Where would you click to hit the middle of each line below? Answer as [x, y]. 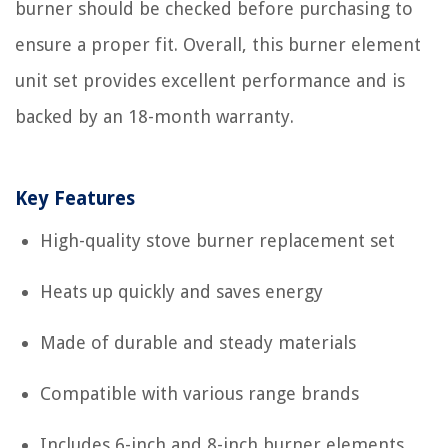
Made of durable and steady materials [198, 342]
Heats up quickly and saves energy [181, 291]
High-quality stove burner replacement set [217, 240]
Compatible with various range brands [199, 393]
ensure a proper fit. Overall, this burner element [218, 44]
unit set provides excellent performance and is [210, 80]
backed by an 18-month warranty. [154, 116]
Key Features [75, 198]
